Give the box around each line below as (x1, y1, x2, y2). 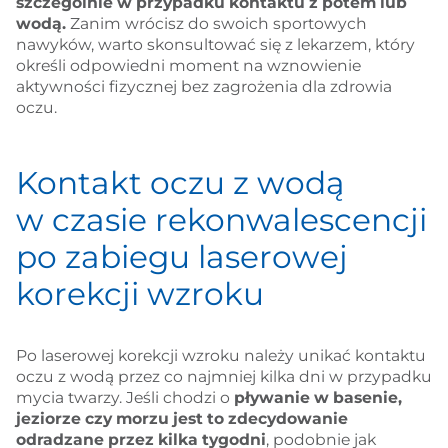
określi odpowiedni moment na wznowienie (15, 56, 361, 76)
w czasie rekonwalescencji (15, 201, 427, 240)
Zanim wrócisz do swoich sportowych (65, 14, 367, 34)
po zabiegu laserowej (15, 238, 348, 277)
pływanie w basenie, (233, 387, 402, 407)
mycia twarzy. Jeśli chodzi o (15, 387, 234, 407)
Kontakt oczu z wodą (15, 164, 345, 203)
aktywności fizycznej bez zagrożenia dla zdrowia (15, 77, 392, 97)
